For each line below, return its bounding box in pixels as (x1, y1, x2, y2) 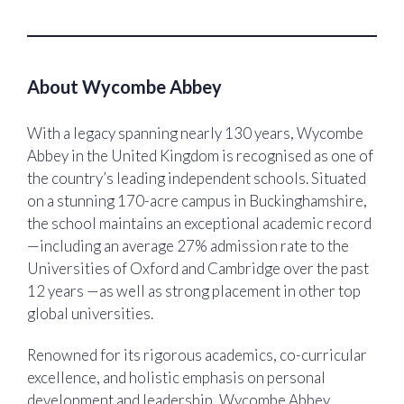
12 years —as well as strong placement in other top (27, 281, 361, 301)
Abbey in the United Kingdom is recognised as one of (27, 146, 373, 166)
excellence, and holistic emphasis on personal (27, 367, 326, 387)
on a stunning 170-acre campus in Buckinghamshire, (27, 191, 367, 211)
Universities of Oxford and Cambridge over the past (27, 259, 369, 279)
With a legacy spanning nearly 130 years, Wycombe (27, 124, 363, 143)
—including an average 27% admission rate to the (27, 236, 349, 256)
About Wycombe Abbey (27, 76, 222, 98)
